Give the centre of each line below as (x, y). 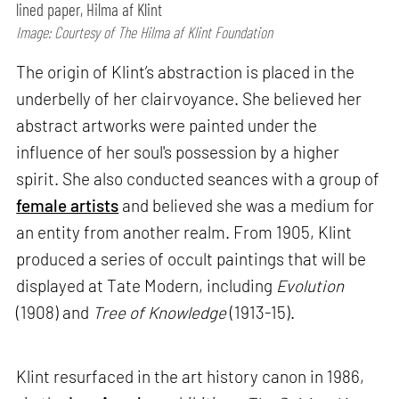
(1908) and (55, 313)
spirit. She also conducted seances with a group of (198, 179)
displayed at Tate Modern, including (147, 286)
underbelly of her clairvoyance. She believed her (189, 99)
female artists (68, 206)
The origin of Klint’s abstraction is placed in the (186, 72)
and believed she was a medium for (247, 206)
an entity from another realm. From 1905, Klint (184, 232)
